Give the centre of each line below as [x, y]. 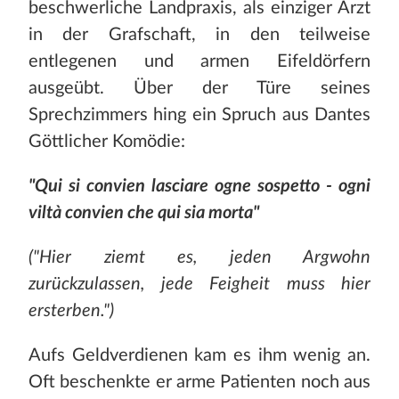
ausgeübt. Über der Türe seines [199, 89]
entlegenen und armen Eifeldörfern [199, 62]
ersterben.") [71, 311]
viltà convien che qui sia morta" [144, 213]
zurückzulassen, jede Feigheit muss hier [199, 285]
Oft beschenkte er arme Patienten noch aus [199, 383]
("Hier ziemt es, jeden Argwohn [199, 258]
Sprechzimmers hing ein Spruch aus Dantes [199, 115]
